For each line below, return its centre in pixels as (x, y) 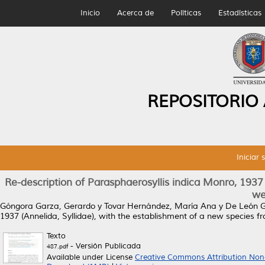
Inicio (90, 13)
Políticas (186, 13)
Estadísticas (240, 13)
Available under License (91, 257)
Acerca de (135, 13)
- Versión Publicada (104, 246)
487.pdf (57, 246)
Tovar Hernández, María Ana (160, 206)
